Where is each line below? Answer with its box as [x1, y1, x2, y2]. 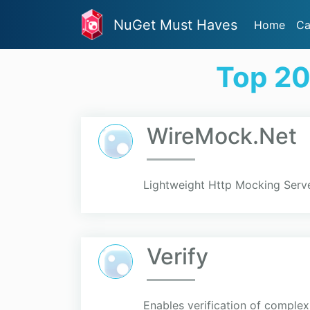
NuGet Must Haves [113, 16, 237, 33]
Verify [147, 243, 208, 271]
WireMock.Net [147, 122, 297, 150]
